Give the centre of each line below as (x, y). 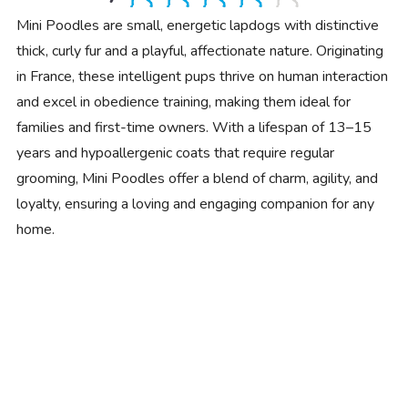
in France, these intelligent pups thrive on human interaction (202, 77)
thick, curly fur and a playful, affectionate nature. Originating (199, 51)
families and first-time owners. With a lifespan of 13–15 (194, 128)
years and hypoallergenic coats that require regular (175, 153)
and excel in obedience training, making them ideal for (183, 102)
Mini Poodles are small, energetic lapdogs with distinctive (197, 26)
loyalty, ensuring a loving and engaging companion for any (195, 204)
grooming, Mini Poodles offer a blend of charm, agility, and (197, 179)
